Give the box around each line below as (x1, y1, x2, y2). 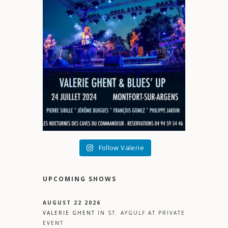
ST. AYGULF (108, 209, 146, 217)
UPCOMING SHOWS (43, 175, 117, 184)
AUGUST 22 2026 (43, 199, 101, 207)
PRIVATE (158, 209, 185, 217)
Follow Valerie (98, 143, 144, 153)
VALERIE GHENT (43, 209, 95, 217)
